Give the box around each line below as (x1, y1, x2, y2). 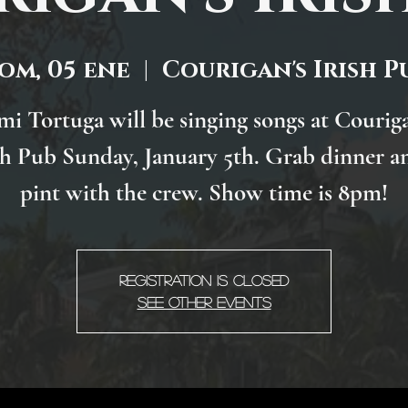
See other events (137, 295, 271, 310)
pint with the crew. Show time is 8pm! (20, 178, 388, 209)
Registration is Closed (119, 273, 289, 288)
